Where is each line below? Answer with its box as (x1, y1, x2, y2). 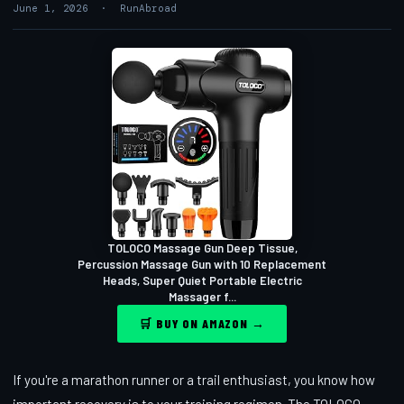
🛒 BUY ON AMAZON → (139, 315, 265, 331)
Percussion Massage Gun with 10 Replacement (78, 256, 326, 271)
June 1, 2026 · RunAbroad (13, 2, 177, 14)
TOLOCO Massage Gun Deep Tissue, (106, 240, 298, 255)
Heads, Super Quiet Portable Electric (102, 272, 302, 288)
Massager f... (168, 289, 236, 304)
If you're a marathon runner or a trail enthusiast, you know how (13, 371, 375, 388)
